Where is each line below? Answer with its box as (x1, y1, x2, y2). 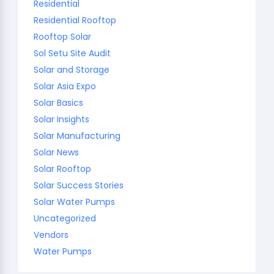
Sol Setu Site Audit (34, 46, 111, 59)
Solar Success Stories (34, 179, 124, 191)
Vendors (34, 228, 68, 241)
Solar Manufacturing (34, 129, 120, 142)
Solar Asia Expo (34, 80, 96, 92)
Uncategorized (34, 212, 96, 224)
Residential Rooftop (34, 13, 116, 26)
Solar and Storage (34, 63, 109, 76)
